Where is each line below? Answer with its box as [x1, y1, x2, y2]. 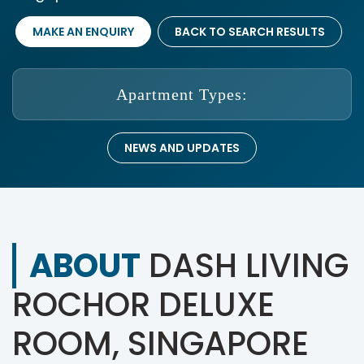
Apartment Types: [116, 85, 248, 103]
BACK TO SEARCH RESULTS [175, 24, 325, 40]
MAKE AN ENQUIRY [32, 24, 134, 40]
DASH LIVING [141, 243, 349, 288]
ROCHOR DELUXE [12, 282, 275, 327]
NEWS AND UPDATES [124, 140, 240, 156]
